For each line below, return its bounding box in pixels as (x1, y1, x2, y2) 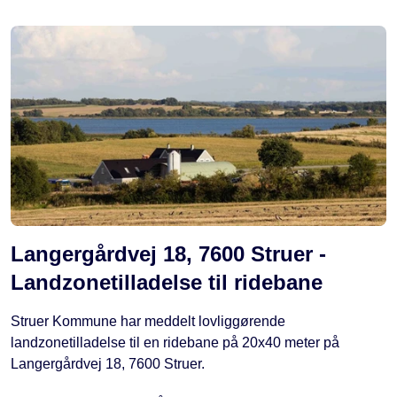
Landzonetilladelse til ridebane (11, 270, 323, 295)
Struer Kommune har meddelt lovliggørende (11, 314, 285, 330)
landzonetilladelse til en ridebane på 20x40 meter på (11, 335, 339, 351)
